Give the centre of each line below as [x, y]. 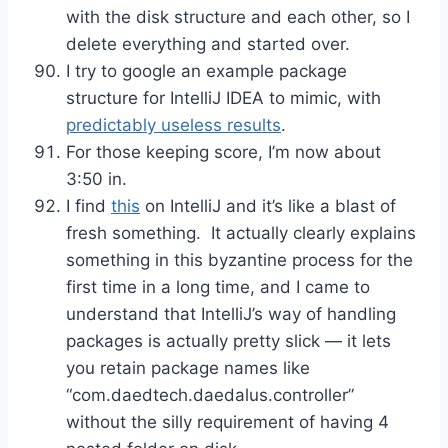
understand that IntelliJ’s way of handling [231, 313]
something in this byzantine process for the [239, 259]
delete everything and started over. [208, 43]
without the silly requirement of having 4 [227, 421]
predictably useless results [173, 124]
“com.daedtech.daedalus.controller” [210, 394]
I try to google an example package [206, 70]
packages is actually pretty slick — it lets [228, 340]
